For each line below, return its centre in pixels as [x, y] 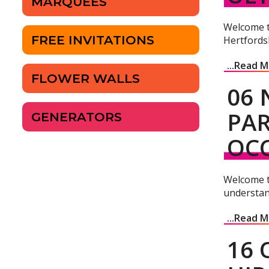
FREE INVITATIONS [93, 40]
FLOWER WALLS [86, 79]
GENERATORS [77, 117]
